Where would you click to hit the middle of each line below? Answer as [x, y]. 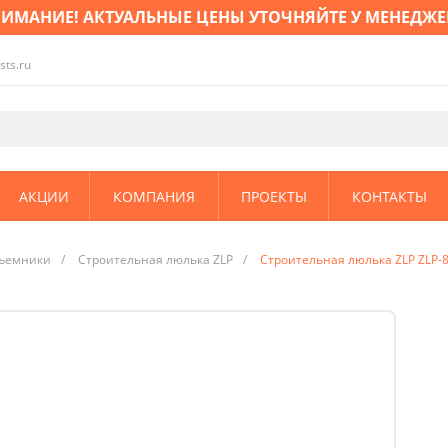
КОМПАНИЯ [154, 196]
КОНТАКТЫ [389, 196]
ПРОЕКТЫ [273, 196]
